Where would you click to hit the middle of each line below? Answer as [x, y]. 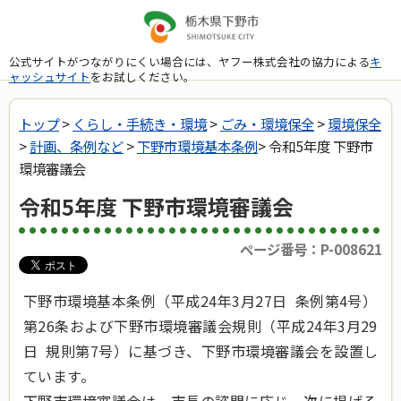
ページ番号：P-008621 [311, 249]
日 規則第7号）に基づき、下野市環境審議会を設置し [201, 351]
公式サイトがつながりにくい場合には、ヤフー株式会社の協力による [189, 61]
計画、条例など [77, 146]
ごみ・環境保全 [267, 124]
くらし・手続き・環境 [140, 124]
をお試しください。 [143, 76]
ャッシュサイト [50, 76]
